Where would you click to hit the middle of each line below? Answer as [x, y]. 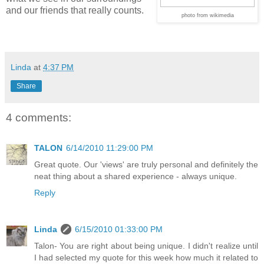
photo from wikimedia [207, 15]
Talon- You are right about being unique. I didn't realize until [146, 246]
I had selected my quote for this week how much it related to [146, 258]
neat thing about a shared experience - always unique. [136, 176]
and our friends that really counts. [75, 10]
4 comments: [39, 117]
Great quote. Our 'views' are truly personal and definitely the [146, 165]
